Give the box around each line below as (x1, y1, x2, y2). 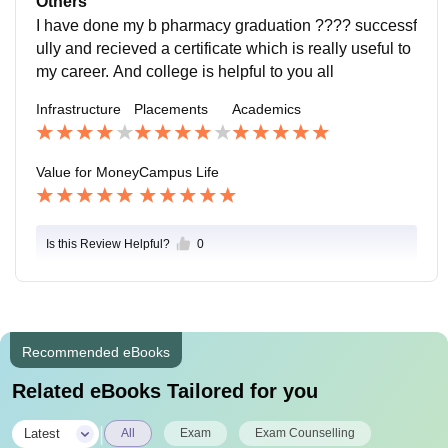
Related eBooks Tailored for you (12, 379, 318, 402)
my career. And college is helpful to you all (36, 63, 334, 81)
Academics (232, 101, 301, 118)
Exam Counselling (255, 425, 355, 440)
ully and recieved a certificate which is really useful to (36, 40, 411, 58)
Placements (134, 101, 208, 118)
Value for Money (36, 164, 139, 181)
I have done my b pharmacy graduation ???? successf (36, 17, 417, 35)
